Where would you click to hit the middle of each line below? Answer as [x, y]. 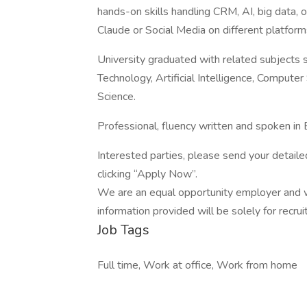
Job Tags [123, 230]
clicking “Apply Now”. [147, 174]
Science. [116, 97]
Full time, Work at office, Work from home [197, 265]
